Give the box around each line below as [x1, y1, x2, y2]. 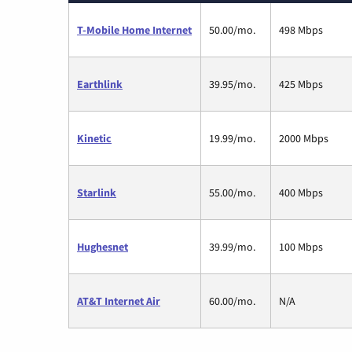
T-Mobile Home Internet [77, 22, 192, 37]
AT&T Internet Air [77, 293, 160, 308]
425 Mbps [279, 76, 323, 91]
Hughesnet [77, 239, 128, 254]
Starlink [77, 185, 116, 200]
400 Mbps [279, 185, 323, 200]
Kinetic [77, 130, 112, 145]
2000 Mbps [279, 130, 328, 145]
